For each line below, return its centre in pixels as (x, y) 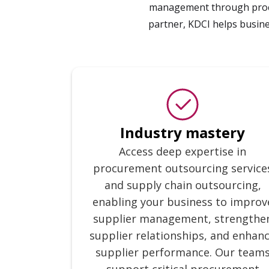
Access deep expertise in (183, 151)
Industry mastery (183, 132)
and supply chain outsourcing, (183, 185)
